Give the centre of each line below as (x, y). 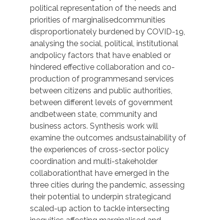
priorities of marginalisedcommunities (98, 20)
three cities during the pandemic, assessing (107, 185)
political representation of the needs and (103, 8)
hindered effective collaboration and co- (102, 67)
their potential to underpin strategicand (100, 197)
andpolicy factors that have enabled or (100, 55)
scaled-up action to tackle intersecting (100, 209)
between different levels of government (101, 103)
